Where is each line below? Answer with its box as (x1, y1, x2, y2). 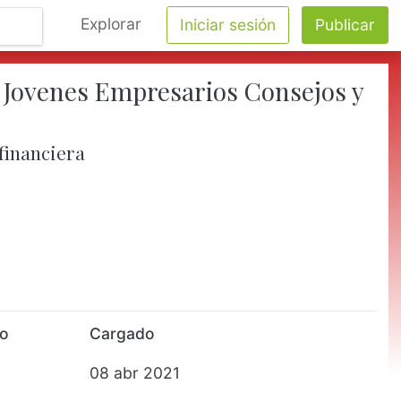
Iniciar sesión (180, 15, 276, 34)
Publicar (315, 15, 375, 34)
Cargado (89, 324, 155, 343)
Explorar (81, 14, 141, 33)
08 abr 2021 (89, 363, 180, 382)
